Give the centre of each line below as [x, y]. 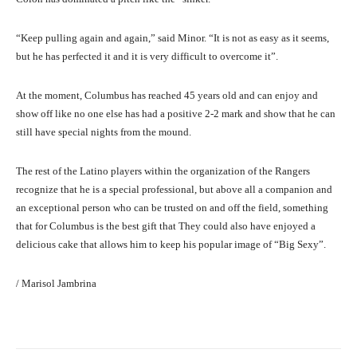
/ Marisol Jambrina [56, 284]
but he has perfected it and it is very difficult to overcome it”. [147, 57]
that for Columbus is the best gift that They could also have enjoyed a [166, 226]
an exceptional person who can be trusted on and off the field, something [172, 208]
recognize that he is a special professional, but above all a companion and [174, 190]
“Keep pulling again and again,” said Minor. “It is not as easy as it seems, [173, 38]
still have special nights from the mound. [104, 132]
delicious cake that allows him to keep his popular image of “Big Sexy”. [171, 245]
